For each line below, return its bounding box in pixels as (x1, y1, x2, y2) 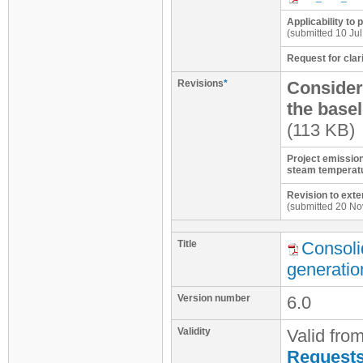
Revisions (177, 78, 224, 89)
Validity (177, 326, 211, 337)
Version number (177, 293, 250, 304)
